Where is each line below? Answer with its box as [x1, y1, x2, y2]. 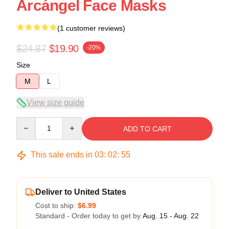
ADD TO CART [123, 125, 172, 133]
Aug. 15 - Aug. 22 [143, 212, 199, 220]
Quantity [16, 118, 43, 126]
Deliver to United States [35, 188, 126, 196]
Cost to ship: [35, 201, 78, 210]
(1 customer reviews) [57, 24, 125, 32]
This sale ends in [29, 150, 95, 159]
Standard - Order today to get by [35, 212, 143, 220]
